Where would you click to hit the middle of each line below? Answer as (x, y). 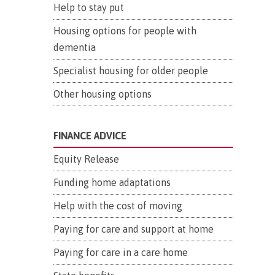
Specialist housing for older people (131, 71)
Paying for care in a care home (121, 252)
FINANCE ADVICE (90, 136)
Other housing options (103, 94)
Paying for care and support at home (134, 229)
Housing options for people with (125, 31)
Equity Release (86, 159)
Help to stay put (89, 7)
